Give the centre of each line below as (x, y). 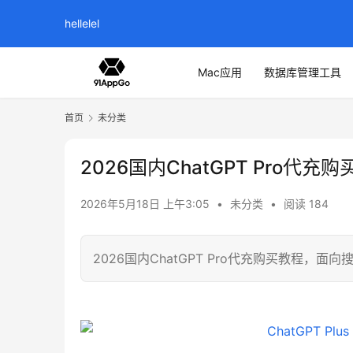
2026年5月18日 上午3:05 (147, 204)
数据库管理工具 (303, 72)
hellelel (82, 23)
